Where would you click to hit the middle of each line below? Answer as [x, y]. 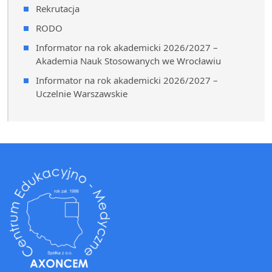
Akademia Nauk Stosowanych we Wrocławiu [128, 61]
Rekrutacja [58, 9]
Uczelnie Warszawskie [82, 94]
